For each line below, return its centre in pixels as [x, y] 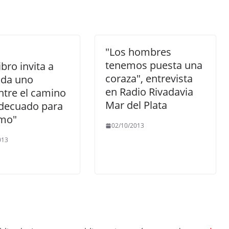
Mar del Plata [136, 105]
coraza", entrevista [149, 78]
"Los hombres [138, 52]
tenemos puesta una [154, 65]
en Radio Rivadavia [149, 92]
